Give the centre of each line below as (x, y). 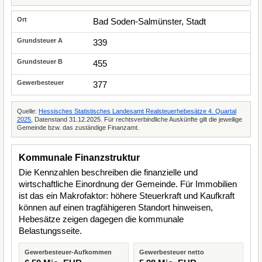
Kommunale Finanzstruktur (79, 158)
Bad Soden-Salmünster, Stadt (149, 21)
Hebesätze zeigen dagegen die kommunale (101, 219)
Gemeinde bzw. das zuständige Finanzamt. (78, 127)
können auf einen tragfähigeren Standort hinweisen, (116, 207)
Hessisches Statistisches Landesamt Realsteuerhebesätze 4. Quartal (137, 111)
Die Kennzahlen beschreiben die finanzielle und (108, 172)
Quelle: (28, 111)
